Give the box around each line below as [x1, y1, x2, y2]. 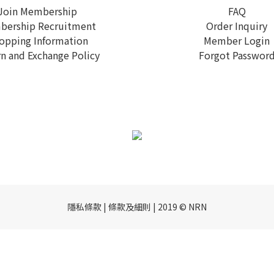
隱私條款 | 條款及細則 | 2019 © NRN [67, 201, 207, 213]
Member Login [204, 33, 270, 48]
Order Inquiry [206, 18, 267, 34]
